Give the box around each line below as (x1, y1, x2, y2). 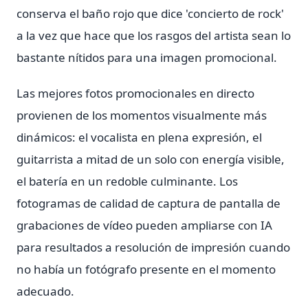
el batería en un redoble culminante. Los (16, 173, 238, 189)
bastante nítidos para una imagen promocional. (16, 49, 277, 65)
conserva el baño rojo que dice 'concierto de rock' (16, 5, 284, 21)
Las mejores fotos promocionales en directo (16, 85, 254, 101)
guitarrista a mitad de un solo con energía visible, (16, 151, 285, 167)
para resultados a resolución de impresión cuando (16, 239, 290, 255)
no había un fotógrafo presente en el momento (16, 261, 276, 277)
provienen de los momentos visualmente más (16, 107, 267, 123)
